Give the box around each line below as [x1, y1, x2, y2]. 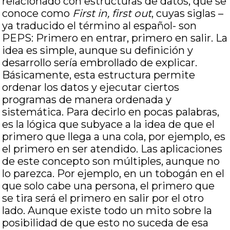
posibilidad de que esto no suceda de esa [2, 217, 209, 229]
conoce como [2, 7, 73, 20]
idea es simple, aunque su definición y [2, 44, 194, 56]
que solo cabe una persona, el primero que [2, 180, 215, 192]
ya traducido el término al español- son [2, 20, 200, 32]
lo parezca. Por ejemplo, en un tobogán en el [2, 167, 225, 180]
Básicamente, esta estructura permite [2, 69, 196, 81]
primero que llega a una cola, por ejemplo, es [2, 130, 226, 143]
